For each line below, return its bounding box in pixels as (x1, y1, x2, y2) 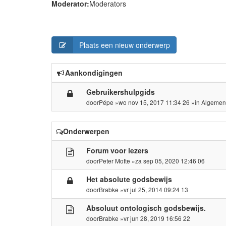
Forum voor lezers (86, 145, 149, 155)
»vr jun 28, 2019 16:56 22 (119, 213, 191, 222)
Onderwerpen (63, 126, 109, 136)
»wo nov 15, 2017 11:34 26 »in (114, 97, 202, 106)
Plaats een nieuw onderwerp (79, 39, 170, 50)
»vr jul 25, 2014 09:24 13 (119, 185, 189, 194)
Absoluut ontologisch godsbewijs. (86, 202, 206, 213)
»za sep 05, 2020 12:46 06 (130, 156, 205, 165)
